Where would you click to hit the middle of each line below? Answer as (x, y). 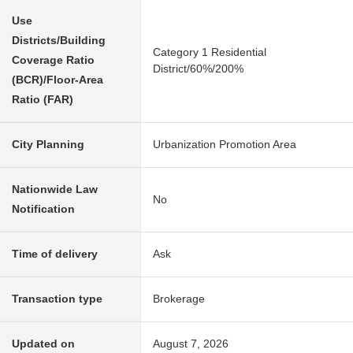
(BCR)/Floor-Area (58, 79)
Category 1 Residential (210, 52)
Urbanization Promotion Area (225, 144)
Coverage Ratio (53, 59)
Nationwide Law (55, 189)
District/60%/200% (198, 68)
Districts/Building (59, 40)
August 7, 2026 (191, 343)
